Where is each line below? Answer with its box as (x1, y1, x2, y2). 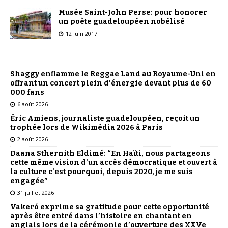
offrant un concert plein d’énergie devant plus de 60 (10, 78, 211, 88)
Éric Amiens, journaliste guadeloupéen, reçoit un (10, 113, 200, 123)
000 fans (10, 88, 44, 97)
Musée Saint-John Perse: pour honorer (59, 8, 207, 17)
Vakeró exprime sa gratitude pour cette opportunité (10, 202, 209, 211)
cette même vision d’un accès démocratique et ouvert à (10, 158, 217, 167)
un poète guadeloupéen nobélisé (59, 17, 185, 26)
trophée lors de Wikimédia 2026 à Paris (10, 123, 163, 132)
